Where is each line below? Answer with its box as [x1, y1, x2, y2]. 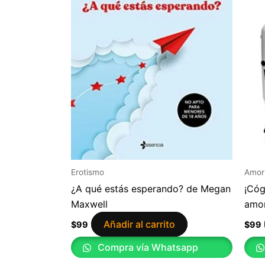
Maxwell [71, 198, 108, 211]
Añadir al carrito [104, 218, 175, 231]
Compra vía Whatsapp [95, 241, 198, 254]
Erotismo [71, 167, 104, 177]
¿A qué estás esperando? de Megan [71, 183, 231, 195]
